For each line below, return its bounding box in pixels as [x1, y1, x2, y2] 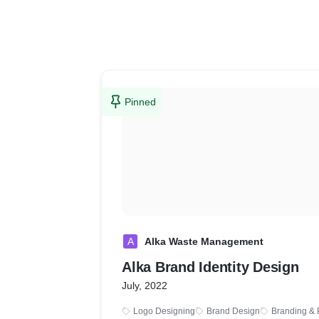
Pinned [125, 96, 156, 108]
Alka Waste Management [145, 236, 263, 247]
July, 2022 [122, 280, 167, 291]
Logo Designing [133, 306, 195, 316]
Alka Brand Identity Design [122, 259, 299, 275]
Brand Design [206, 306, 260, 316]
